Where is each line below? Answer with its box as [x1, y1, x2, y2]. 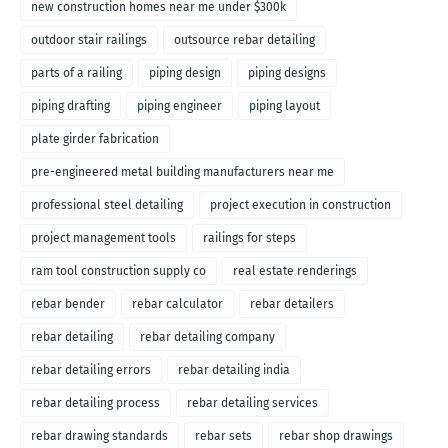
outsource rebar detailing [174, 33, 315, 48]
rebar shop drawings [279, 429, 393, 444]
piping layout [249, 99, 320, 114]
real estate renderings [233, 264, 357, 279]
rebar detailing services [187, 396, 318, 411]
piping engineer [137, 99, 222, 114]
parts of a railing [31, 66, 122, 81]
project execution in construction [210, 198, 391, 213]
